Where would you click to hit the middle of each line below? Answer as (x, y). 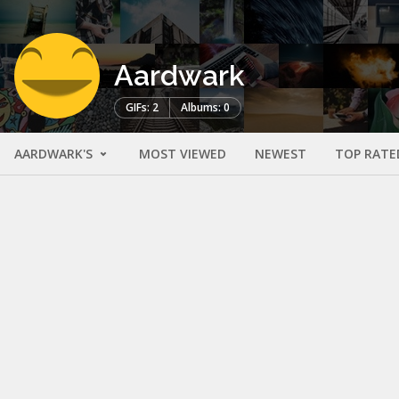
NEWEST (281, 153)
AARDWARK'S (55, 153)
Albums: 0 (205, 107)
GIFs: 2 (142, 107)
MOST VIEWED (183, 153)
